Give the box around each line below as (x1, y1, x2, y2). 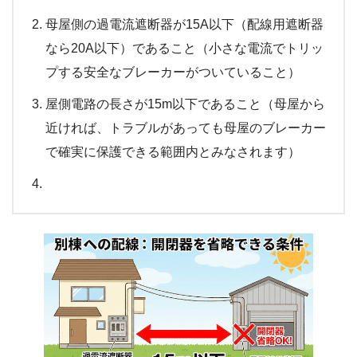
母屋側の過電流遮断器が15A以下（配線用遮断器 (45, 18, 324, 32)
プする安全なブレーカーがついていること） (45, 65, 300, 80)
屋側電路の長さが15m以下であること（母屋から (45, 97, 325, 112)
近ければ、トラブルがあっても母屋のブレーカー (45, 121, 326, 135)
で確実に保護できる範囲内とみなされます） (45, 145, 300, 159)
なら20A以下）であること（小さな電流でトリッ (45, 41, 324, 56)
